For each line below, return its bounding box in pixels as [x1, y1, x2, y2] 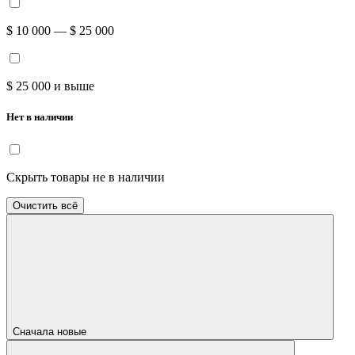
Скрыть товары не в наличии [6, 170, 165, 184]
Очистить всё [13, 199, 78, 212]
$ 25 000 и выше [6, 79, 94, 94]
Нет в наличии [6, 111, 73, 124]
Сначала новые [13, 325, 90, 338]
